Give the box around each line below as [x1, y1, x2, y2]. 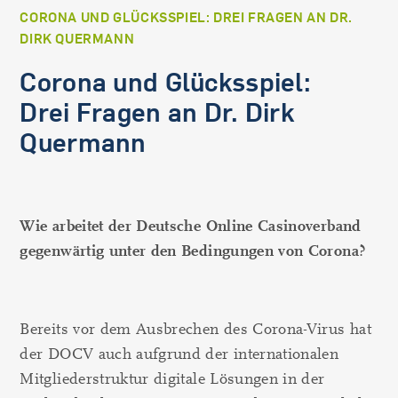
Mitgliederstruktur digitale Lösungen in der [20, 370, 325, 388]
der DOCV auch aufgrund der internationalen [20, 345, 339, 363]
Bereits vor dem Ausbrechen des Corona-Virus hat [20, 320, 371, 338]
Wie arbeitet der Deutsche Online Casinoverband [20, 217, 362, 235]
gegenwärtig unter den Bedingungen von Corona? [20, 242, 366, 260]
